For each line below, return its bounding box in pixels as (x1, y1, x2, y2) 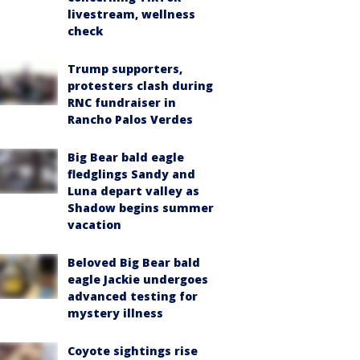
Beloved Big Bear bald (67, 255, 200, 270)
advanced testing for (67, 288, 198, 304)
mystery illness (67, 305, 163, 321)
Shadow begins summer (67, 200, 214, 215)
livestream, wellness (67, 6, 195, 22)
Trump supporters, (67, 61, 182, 76)
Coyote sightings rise (67, 343, 198, 358)
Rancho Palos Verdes (67, 112, 193, 127)
